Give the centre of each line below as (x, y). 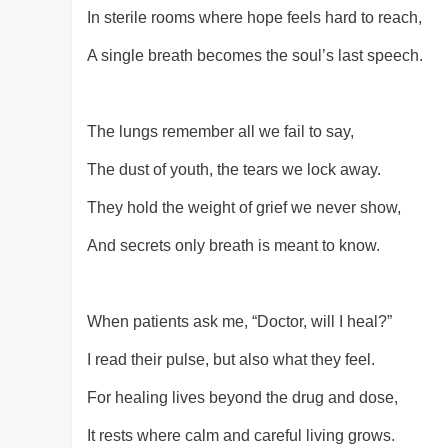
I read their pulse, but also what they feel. (231, 360)
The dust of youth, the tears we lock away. (234, 170)
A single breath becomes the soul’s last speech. (255, 56)
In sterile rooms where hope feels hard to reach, (254, 18)
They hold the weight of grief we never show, (244, 208)
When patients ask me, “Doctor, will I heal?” (239, 322)
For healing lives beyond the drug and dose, (242, 398)
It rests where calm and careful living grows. (241, 436)
